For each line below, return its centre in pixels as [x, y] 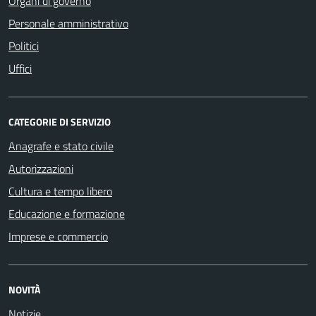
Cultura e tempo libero [60, 191]
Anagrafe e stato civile [61, 146]
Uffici [20, 68]
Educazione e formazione [67, 213]
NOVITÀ [24, 289]
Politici [24, 45]
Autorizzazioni [41, 168]
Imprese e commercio [58, 236]
